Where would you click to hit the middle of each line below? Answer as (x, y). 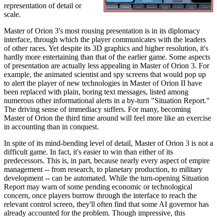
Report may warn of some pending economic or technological (98, 187)
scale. (12, 14)
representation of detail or (43, 6)
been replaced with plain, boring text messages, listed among (96, 92)
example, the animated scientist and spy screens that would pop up (105, 74)
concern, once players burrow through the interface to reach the (100, 195)
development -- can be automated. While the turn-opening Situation (106, 178)
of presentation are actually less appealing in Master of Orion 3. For (107, 66)
